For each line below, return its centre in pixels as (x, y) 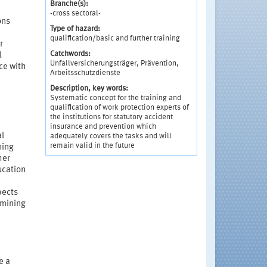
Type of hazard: (75, 29)
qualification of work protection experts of (119, 108)
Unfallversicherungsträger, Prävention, (114, 63)
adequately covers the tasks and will (111, 136)
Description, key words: (89, 89)
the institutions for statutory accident (111, 117)
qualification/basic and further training (115, 38)
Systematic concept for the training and (115, 98)
